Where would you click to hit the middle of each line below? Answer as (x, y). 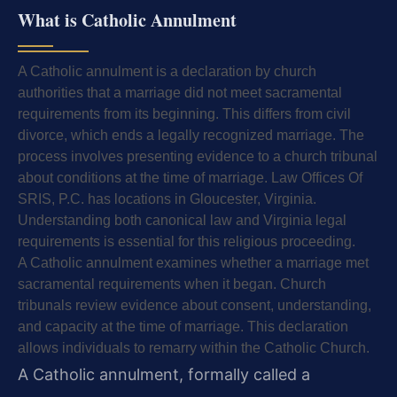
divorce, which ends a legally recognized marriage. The (191, 136)
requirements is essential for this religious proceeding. (187, 242)
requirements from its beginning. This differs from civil (184, 114)
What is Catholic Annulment (127, 20)
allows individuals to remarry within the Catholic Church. (194, 348)
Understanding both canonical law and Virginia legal (182, 221)
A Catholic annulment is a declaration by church (167, 72)
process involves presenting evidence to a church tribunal (198, 157)
